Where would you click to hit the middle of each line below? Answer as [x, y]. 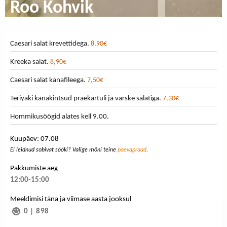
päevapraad [132, 150]
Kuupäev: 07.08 [34, 139]
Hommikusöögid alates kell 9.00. [60, 117]
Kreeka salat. [30, 62]
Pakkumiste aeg [34, 168]
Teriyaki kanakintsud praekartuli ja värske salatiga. [86, 99]
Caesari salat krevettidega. [50, 44]
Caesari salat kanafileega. [49, 80]
